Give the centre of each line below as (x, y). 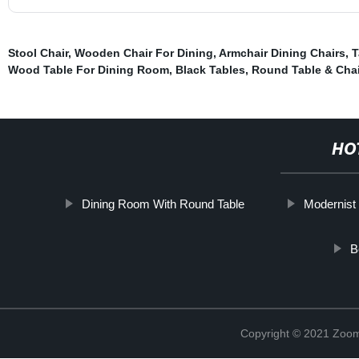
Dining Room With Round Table (163, 204)
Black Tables (210, 69)
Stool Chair (38, 52)
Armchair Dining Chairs (282, 52)
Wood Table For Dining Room (88, 69)
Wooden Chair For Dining (143, 52)
